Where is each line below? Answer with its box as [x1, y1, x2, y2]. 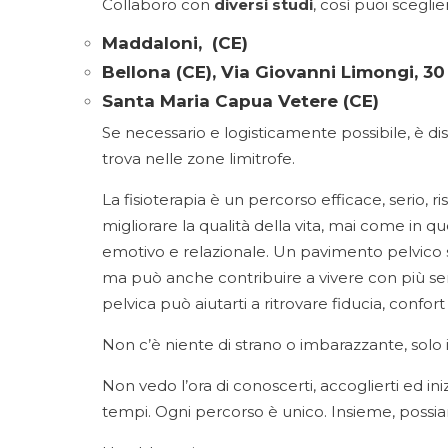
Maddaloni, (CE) [102, 33, 248, 53]
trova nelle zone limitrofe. [102, 149, 295, 168]
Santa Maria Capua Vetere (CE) [102, 91, 379, 111]
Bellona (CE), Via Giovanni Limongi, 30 [102, 62, 445, 82]
